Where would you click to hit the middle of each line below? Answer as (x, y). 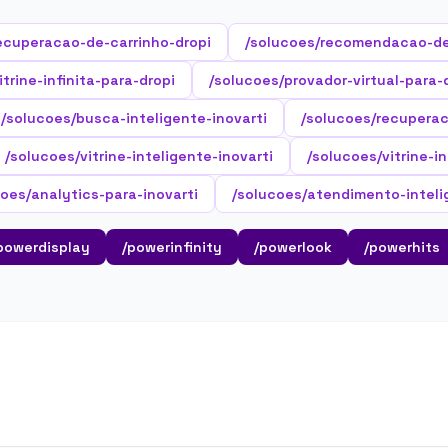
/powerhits (402, 247)
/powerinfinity (172, 247)
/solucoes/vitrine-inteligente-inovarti (139, 156)
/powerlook (293, 247)
